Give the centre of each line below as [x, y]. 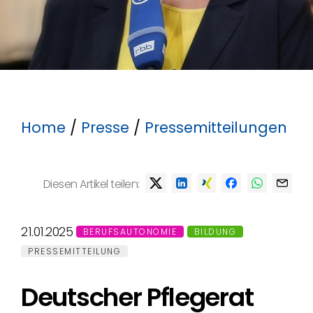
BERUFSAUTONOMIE [130, 232]
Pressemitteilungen [216, 128]
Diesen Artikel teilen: [91, 184]
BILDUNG [215, 232]
